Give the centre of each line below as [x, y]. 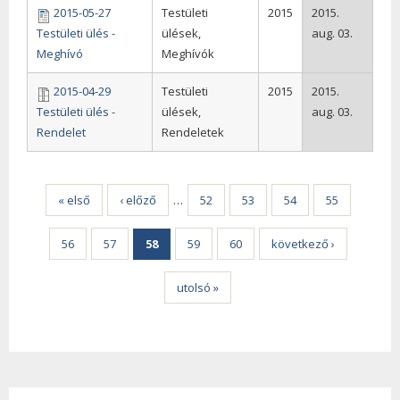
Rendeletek [192, 132]
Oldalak [55, 184]
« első [74, 200]
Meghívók [187, 53]
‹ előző [137, 200]
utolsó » [198, 288]
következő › [303, 244]
